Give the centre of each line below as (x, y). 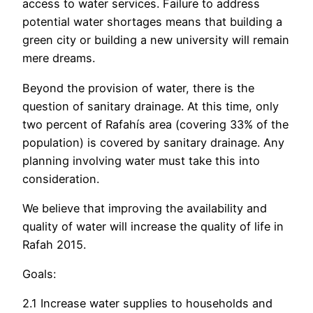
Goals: (39, 274)
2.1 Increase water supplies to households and (147, 304)
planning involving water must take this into (141, 160)
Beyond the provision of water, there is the (138, 88)
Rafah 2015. (54, 244)
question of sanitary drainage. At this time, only (151, 106)
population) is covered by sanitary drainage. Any (153, 142)
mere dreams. (59, 58)
